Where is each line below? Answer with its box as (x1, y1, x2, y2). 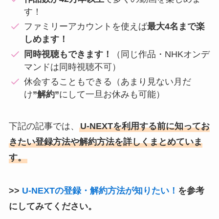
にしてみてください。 (8, 201, 97, 211)
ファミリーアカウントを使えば (24, 22, 148, 32)
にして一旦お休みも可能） (59, 89, 165, 100)
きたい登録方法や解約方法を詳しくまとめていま (8, 136, 202, 147)
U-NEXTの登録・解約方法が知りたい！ (22, 185, 178, 196)
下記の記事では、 (8, 121, 79, 131)
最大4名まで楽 (147, 22, 205, 32)
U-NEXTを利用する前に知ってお (80, 121, 210, 131)
